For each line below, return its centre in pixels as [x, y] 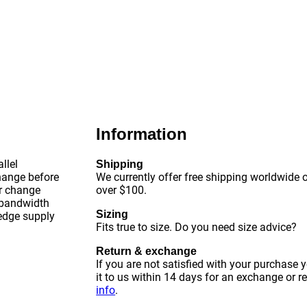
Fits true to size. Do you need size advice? [197, 227]
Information [142, 134]
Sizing [112, 214]
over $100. [122, 190]
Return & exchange [147, 251]
